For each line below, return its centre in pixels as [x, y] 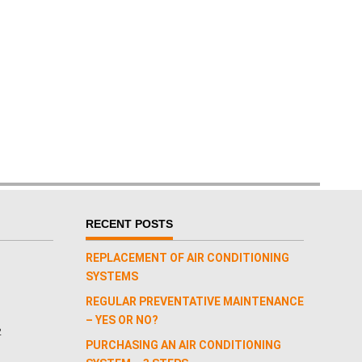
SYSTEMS [112, 276]
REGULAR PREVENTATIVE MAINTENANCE [195, 301]
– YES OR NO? [122, 320]
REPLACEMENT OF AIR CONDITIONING [187, 257]
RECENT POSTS [129, 223]
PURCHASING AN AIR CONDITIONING [183, 345]
